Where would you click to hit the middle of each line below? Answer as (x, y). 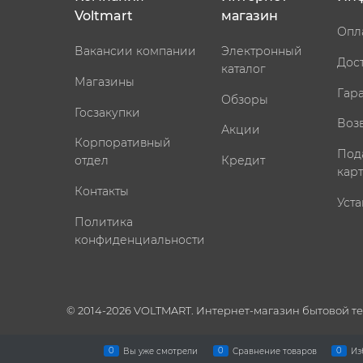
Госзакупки (107, 112)
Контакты (102, 192)
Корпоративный (123, 143)
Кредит (243, 161)
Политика (104, 222)
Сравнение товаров (274, 351)
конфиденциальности (140, 239)
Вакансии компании (135, 51)
